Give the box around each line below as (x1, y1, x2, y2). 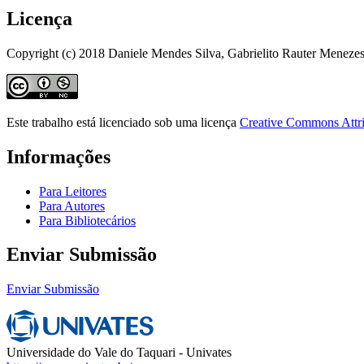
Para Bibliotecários (39, 213, 136, 227)
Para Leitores (39, 184, 106, 198)
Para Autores (39, 198, 105, 213)
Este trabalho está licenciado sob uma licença (6, 115, 240, 129)
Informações (6, 145, 110, 167)
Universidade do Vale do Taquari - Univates (6, 345, 232, 360)
